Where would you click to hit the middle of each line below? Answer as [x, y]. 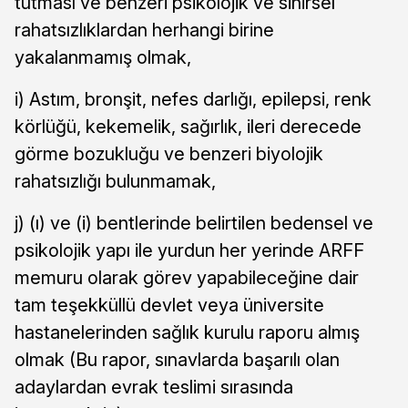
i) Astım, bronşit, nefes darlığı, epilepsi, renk [193, 100]
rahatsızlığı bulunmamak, [115, 182]
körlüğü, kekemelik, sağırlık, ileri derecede [188, 127]
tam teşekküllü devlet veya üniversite [169, 306]
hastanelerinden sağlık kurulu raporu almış [187, 333]
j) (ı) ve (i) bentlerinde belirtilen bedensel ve [194, 224]
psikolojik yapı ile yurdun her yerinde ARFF [189, 251]
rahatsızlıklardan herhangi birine [144, 31]
